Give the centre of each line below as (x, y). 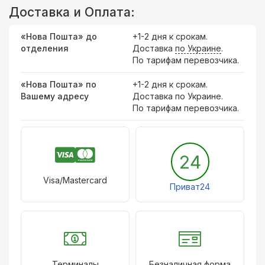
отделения (45, 48)
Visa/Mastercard (75, 180)
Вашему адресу (55, 96)
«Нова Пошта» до (59, 36)
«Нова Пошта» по (59, 84)
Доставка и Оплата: (72, 12)
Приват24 (190, 186)
